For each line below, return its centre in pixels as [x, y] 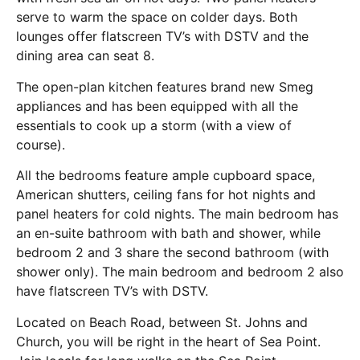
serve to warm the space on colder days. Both [157, 17]
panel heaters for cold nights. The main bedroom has [177, 214]
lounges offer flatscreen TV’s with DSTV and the [162, 37]
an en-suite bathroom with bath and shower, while [168, 233]
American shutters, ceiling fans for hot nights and [166, 195]
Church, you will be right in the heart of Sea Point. [168, 341]
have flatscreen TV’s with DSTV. [112, 291]
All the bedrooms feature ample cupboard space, [166, 176]
